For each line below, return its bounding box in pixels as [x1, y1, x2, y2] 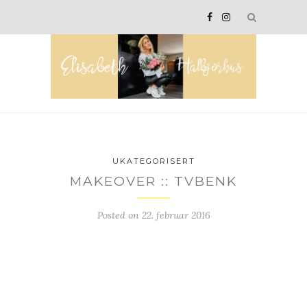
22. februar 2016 [141, 209, 210, 222]
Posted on [97, 209, 142, 222]
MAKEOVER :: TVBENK [70, 173, 237, 190]
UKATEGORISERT [112, 156, 195, 167]
